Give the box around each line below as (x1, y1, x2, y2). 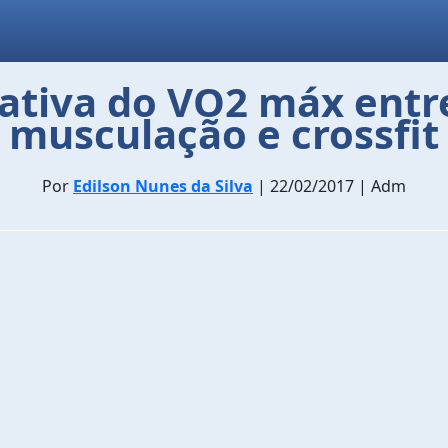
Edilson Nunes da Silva (73, 175, 253, 197)
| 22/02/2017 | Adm (253, 175, 406, 197)
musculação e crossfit (9, 106, 439, 161)
